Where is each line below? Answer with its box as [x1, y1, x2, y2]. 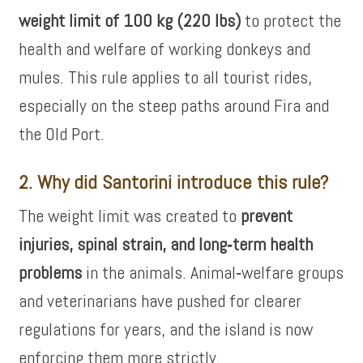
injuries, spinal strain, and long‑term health [19, 233, 314, 255]
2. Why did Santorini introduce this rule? [19, 169, 329, 194]
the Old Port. [19, 122, 105, 145]
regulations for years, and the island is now [19, 318, 314, 340]
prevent [241, 204, 293, 227]
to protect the [241, 9, 342, 32]
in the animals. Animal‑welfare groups [82, 261, 344, 284]
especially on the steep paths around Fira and [19, 94, 330, 117]
